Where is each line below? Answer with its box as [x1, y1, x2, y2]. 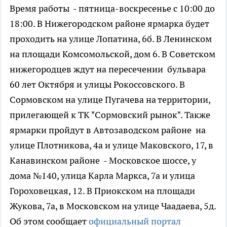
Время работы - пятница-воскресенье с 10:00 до [10, 3, 215, 15]
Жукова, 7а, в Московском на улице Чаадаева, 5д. [10, 200, 216, 212]
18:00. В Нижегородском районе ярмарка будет [10, 18, 209, 30]
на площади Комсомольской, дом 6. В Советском [10, 48, 215, 60]
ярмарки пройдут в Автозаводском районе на [10, 124, 206, 136]
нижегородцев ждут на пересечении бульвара [10, 63, 206, 75]
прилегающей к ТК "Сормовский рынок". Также [10, 109, 210, 121]
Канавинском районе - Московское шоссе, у [10, 155, 196, 167]
